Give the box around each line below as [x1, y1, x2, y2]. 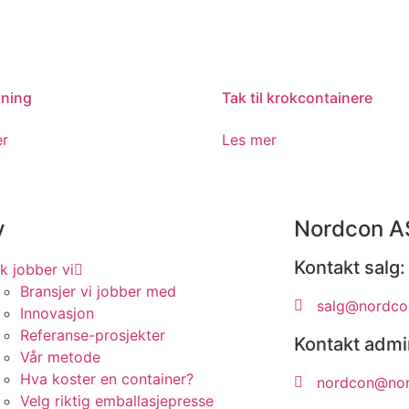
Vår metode [19, 347, 100, 366]
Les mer [222, 130, 278, 149]
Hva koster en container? [19, 369, 194, 388]
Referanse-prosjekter [19, 325, 165, 344]
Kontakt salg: [293, 256, 405, 278]
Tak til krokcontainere [222, 88, 373, 107]
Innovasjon [19, 303, 94, 322]
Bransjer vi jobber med [19, 281, 176, 300]
